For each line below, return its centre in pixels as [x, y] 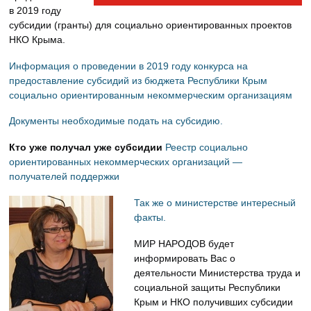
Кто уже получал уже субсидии [87, 148]
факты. [150, 218]
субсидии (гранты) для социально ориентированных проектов [151, 25]
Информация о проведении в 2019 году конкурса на [129, 66]
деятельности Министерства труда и [218, 272]
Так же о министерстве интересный [215, 203]
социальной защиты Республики [208, 287]
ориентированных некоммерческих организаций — [126, 162]
